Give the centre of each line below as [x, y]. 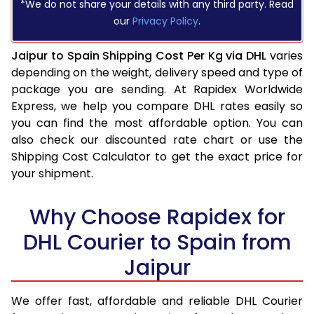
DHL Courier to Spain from [157, 243]
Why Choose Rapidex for [157, 218]
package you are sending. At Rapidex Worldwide [157, 90]
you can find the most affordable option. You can [157, 123]
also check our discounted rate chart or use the [157, 140]
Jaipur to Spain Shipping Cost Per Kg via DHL [139, 56]
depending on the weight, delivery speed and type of [157, 73]
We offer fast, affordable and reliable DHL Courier [157, 301]
